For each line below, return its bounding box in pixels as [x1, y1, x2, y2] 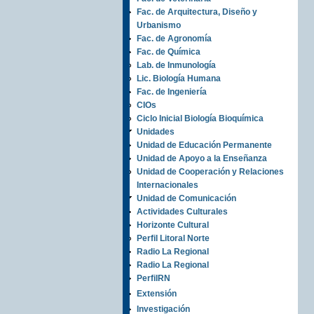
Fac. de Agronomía [136, 34, 212, 43]
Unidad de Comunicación [136, 193, 236, 203]
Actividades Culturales [136, 207, 228, 217]
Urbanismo [136, 20, 181, 30]
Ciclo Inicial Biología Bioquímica [136, 114, 264, 123]
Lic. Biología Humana [136, 74, 221, 83]
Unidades [136, 127, 175, 137]
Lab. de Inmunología [136, 60, 216, 70]
